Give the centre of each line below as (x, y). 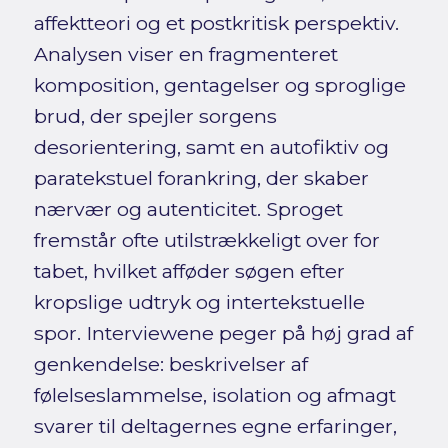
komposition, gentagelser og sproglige (219, 84)
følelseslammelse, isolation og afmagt (214, 394)
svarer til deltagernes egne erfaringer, (215, 425)
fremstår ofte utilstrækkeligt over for (206, 239)
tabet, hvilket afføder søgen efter (189, 270)
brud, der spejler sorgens (155, 115)
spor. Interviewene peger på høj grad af (223, 332)
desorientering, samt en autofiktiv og (211, 146)
